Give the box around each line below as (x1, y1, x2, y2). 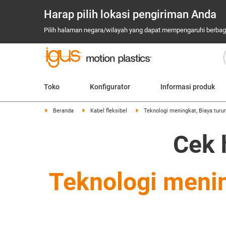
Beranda (53, 107, 74, 114)
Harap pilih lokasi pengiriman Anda (44, 8, 216, 21)
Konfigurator (90, 83, 130, 91)
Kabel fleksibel (90, 107, 127, 114)
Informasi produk (160, 83, 215, 91)
